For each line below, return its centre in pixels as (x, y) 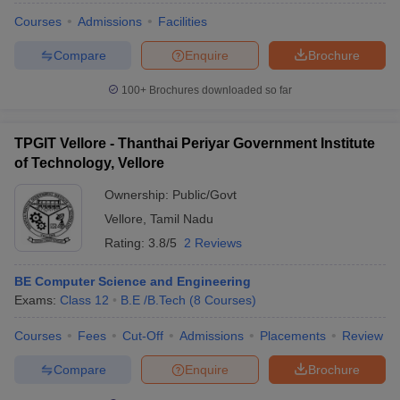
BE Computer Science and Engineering (133, 281)
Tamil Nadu (182, 219)
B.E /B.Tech (153, 300)
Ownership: (138, 195)
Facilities (183, 21)
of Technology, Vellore (89, 163)
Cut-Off (143, 336)
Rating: (126, 243)
